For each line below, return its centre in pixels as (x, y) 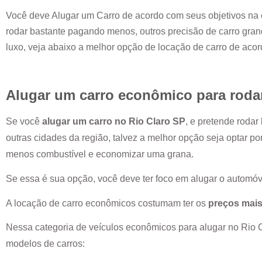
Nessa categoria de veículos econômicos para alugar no (123, 227)
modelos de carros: (46, 243)
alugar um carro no (85, 121)
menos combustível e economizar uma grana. (101, 154)
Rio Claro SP (157, 121)
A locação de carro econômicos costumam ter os (107, 203)
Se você (24, 121)
